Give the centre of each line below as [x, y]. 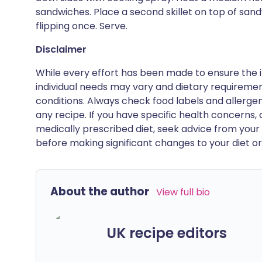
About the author [100, 192]
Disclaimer [61, 49]
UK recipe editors [167, 233]
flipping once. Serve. [82, 26]
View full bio [183, 192]
